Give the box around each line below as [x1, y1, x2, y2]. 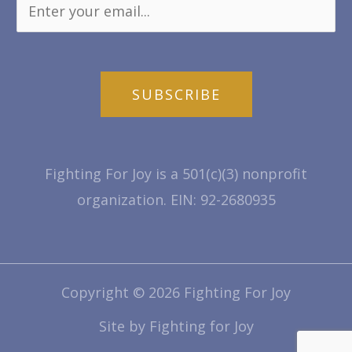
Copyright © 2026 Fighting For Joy [61, 282, 291, 302]
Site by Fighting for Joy [98, 316, 254, 335]
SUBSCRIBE [131, 84, 221, 104]
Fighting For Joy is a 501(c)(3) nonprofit [45, 163, 307, 183]
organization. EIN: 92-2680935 [76, 189, 276, 209]
